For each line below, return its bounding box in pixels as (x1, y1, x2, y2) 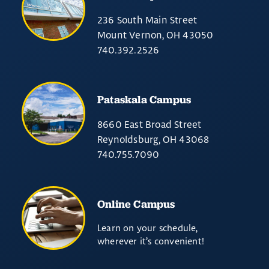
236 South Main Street (97, 14, 198, 26)
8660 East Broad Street (97, 118, 202, 130)
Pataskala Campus (97, 92, 192, 106)
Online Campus (97, 197, 175, 211)
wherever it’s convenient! (97, 235, 204, 247)
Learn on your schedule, (97, 222, 201, 234)
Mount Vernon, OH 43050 (97, 29, 214, 41)
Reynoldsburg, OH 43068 (97, 133, 210, 145)
